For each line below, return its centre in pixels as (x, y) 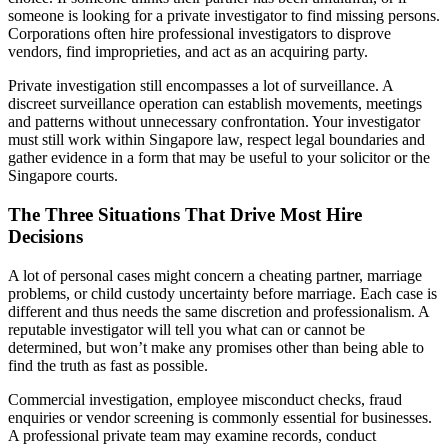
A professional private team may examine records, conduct (192, 435)
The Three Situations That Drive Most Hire (185, 214)
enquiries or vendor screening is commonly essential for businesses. (220, 417)
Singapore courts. (63, 176)
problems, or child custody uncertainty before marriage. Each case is (222, 293)
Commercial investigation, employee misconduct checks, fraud (205, 399)
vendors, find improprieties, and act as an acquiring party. (188, 52)
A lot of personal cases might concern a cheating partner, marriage (215, 275)
